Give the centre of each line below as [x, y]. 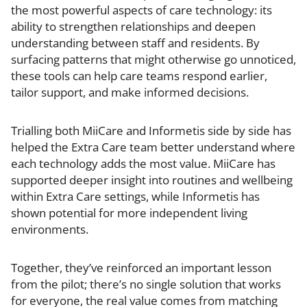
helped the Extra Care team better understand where [153, 147]
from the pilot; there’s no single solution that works [146, 284]
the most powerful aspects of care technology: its [142, 10]
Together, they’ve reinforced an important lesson [141, 267]
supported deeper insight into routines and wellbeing [152, 180]
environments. [50, 229]
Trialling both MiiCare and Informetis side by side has [151, 130]
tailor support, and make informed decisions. [131, 92]
